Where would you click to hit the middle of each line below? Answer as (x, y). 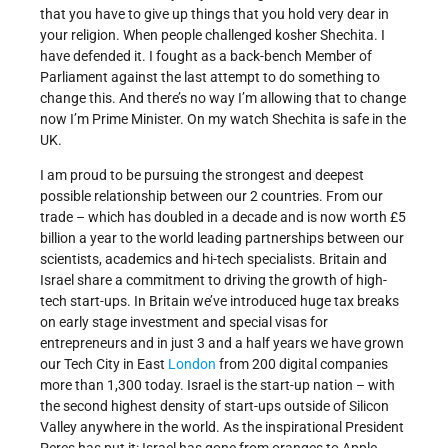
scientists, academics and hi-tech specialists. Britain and (213, 259)
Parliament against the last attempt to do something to (210, 77)
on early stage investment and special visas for (184, 322)
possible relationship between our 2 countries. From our (211, 196)
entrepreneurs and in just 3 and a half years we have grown (222, 343)
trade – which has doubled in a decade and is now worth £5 (223, 217)
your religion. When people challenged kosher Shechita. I (212, 35)
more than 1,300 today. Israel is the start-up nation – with (217, 385)
